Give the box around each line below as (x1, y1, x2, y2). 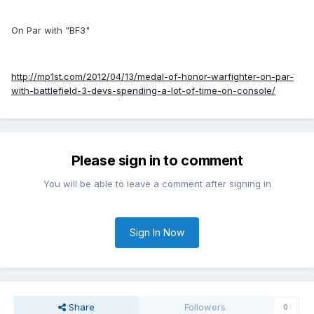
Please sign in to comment (71, 152, 243, 170)
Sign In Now (130, 226, 184, 239)
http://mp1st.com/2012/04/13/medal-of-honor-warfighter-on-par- (11, 71, 294, 83)
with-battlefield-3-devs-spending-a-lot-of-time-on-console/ (11, 85, 275, 97)
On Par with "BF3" (11, 25, 90, 36)
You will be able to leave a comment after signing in (43, 178, 271, 190)
